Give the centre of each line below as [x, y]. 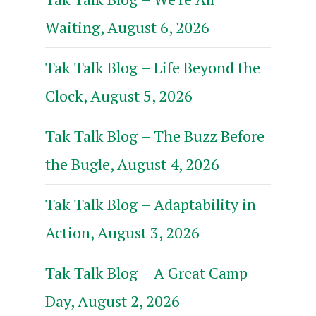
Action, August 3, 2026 [122, 232]
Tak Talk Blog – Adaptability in [151, 204]
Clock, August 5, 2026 [119, 95]
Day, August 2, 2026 [113, 300]
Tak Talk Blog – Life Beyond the [153, 67]
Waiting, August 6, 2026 [127, 27]
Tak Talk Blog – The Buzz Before [155, 135]
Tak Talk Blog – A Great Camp [146, 272]
